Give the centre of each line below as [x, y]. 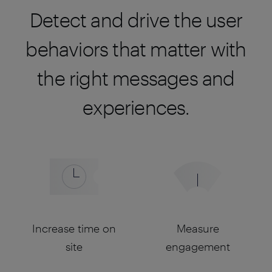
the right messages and [136, 78]
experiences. [136, 107]
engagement [198, 246]
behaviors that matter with [136, 49]
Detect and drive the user [136, 20]
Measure [198, 228]
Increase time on [74, 228]
